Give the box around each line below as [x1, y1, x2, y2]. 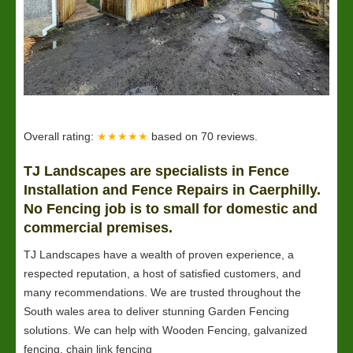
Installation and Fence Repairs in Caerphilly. [24, 182, 321, 198]
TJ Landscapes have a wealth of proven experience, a [24, 248, 294, 261]
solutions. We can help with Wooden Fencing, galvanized [24, 324, 307, 336]
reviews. [217, 130, 258, 143]
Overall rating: [24, 130, 97, 143]
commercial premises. [24, 220, 173, 236]
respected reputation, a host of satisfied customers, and [24, 267, 301, 280]
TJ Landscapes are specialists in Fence [24, 163, 289, 179]
